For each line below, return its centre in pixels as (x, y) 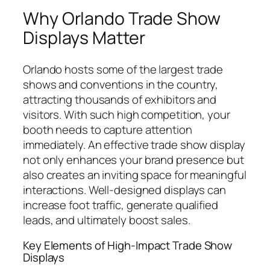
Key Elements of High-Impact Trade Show (128, 245)
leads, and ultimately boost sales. (107, 220)
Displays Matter (84, 38)
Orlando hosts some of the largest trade (123, 70)
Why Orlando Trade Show (122, 19)
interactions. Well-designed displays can (124, 190)
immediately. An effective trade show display (134, 145)
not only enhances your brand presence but (133, 160)
